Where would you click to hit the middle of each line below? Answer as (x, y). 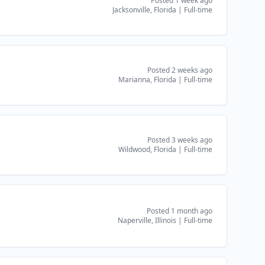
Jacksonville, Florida (144, 10)
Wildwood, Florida (147, 149)
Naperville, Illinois (147, 220)
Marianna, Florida (147, 80)
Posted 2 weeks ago (180, 70)
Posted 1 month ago (180, 211)
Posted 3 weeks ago (180, 140)
